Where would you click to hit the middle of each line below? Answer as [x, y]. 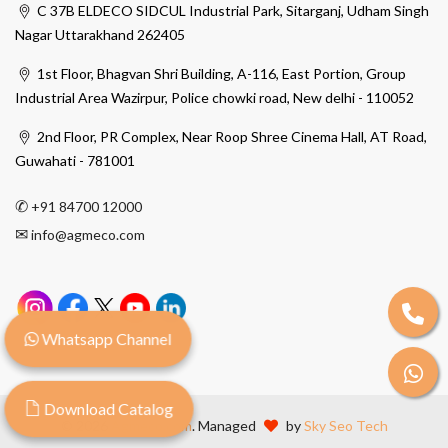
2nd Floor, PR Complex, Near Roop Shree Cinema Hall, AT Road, [230, 137]
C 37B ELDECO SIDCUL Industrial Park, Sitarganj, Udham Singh [231, 11]
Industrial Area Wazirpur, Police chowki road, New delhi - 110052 [214, 98]
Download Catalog [107, 408]
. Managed [225, 426]
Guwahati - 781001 [75, 161]
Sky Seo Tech [345, 426]
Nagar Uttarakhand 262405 [100, 35]
